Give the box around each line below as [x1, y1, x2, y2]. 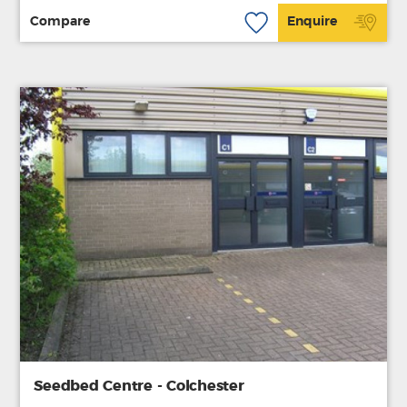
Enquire [287, 15, 338, 29]
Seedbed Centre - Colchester [34, 379, 244, 394]
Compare [29, 15, 90, 29]
